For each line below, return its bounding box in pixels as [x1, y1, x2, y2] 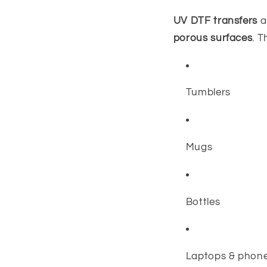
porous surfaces [173, 32, 253, 44]
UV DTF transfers [173, 15, 257, 26]
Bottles [185, 196, 221, 207]
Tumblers [185, 87, 231, 98]
